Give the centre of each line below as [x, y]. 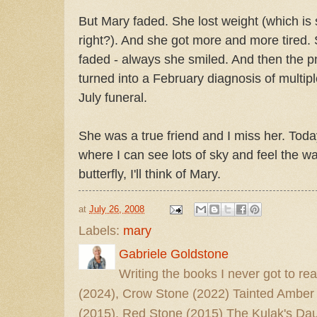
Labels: [101, 231]
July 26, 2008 [117, 209]
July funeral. [113, 97]
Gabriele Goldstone [174, 254]
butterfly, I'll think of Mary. [150, 173]
